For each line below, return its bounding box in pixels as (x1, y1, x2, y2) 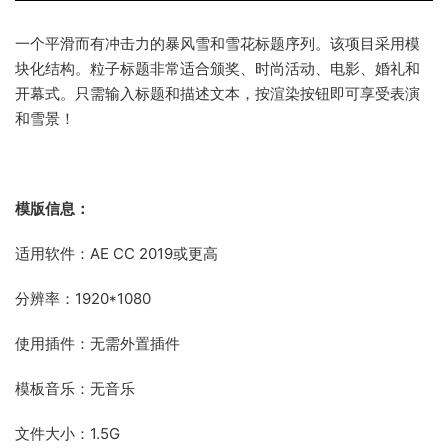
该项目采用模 (330, 34, 420, 54)
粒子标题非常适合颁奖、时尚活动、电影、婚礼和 (90, 59, 420, 79)
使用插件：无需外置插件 (15, 334, 180, 354)
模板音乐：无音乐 (15, 379, 139, 399)
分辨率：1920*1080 (15, 289, 151, 309)
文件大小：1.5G (15, 424, 120, 444)
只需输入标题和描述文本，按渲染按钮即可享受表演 (75, 84, 420, 104)
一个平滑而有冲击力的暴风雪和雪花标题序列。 (15, 34, 330, 54)
